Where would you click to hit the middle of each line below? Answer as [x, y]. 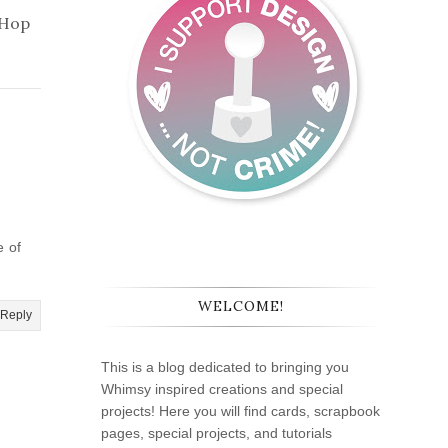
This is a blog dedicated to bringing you [225, 367]
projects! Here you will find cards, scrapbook [240, 411]
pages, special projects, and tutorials [216, 433]
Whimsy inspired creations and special [222, 389]
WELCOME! [241, 306]
